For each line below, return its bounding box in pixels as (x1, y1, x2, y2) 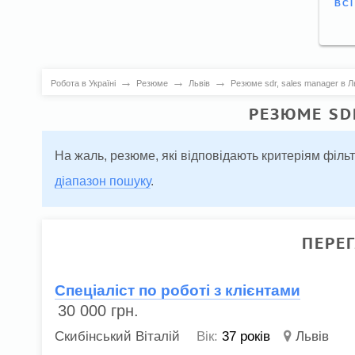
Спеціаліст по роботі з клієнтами (55, 281, 301, 299)
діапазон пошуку (55, 174, 151, 189)
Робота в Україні (50, 78, 116, 88)
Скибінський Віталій (55, 328, 181, 344)
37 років (222, 328, 271, 344)
